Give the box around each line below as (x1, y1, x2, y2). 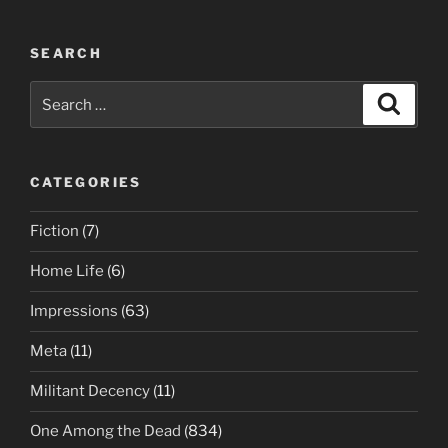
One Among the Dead (30, 422, 181, 440)
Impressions (30, 302, 118, 320)
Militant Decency (30, 382, 150, 400)
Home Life (30, 262, 104, 280)
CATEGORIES (30, 174, 142, 190)
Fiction (30, 222, 79, 240)
